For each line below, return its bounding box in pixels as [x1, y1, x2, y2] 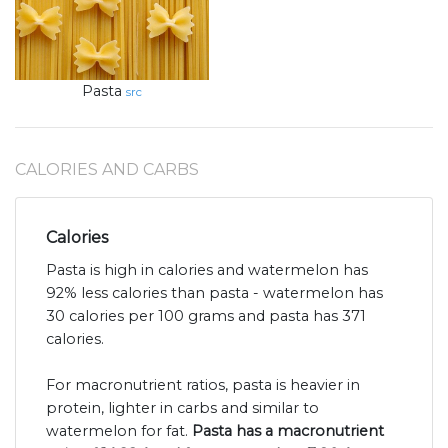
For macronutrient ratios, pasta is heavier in [46, 376, 360, 395]
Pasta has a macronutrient [192, 422, 384, 441]
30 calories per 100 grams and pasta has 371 [46, 307, 366, 326]
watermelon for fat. [46, 422, 192, 441]
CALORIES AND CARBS [15, 160, 199, 180]
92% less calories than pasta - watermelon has [46, 284, 383, 303]
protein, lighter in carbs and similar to [46, 399, 319, 418]
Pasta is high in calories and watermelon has [46, 261, 368, 280]
